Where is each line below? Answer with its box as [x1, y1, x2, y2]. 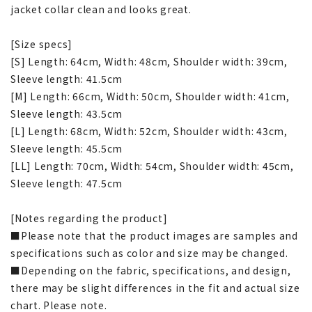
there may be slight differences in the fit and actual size [10, 280, 300, 295]
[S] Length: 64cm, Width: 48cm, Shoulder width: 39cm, [10, 54, 288, 68]
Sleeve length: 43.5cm [10, 106, 123, 120]
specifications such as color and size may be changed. [10, 245, 288, 260]
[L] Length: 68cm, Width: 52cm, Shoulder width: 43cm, [10, 123, 288, 138]
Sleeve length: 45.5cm [10, 141, 123, 155]
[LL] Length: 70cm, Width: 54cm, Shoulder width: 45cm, [10, 158, 294, 173]
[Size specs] [10, 36, 73, 51]
